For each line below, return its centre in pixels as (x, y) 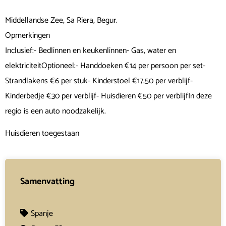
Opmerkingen (27, 36)
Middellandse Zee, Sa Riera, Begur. (61, 20)
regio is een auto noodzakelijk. (55, 111)
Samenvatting (47, 181)
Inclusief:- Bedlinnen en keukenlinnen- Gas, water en (91, 51)
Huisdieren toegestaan (42, 134)
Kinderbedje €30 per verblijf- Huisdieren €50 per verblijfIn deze (108, 96)
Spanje (42, 214)
